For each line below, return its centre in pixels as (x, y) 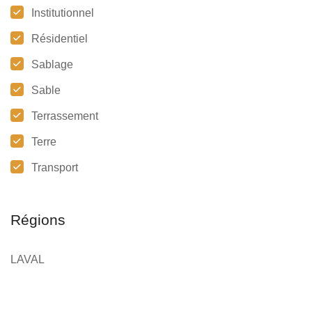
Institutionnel (63, 13)
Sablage (52, 65)
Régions (38, 220)
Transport (55, 168)
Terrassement (65, 116)
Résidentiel (60, 39)
